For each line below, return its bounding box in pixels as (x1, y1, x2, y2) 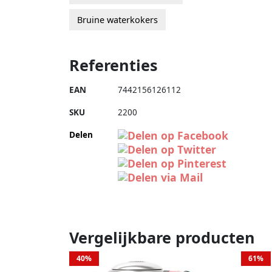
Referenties (69, 54, 158, 75)
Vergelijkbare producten (69, 226, 255, 248)
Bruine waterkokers (77, 13, 158, 25)
